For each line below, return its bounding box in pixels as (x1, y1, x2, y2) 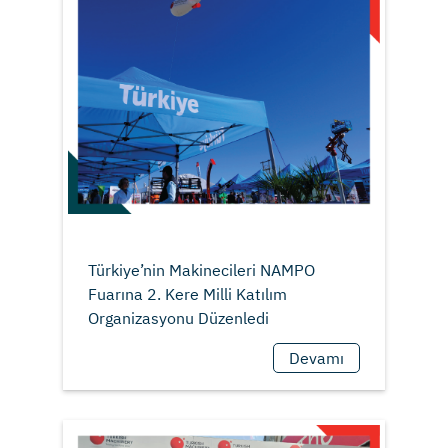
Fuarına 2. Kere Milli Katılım (87, 284, 287, 305)
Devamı (289, 348, 345, 369)
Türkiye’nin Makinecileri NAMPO (87, 260, 315, 281)
